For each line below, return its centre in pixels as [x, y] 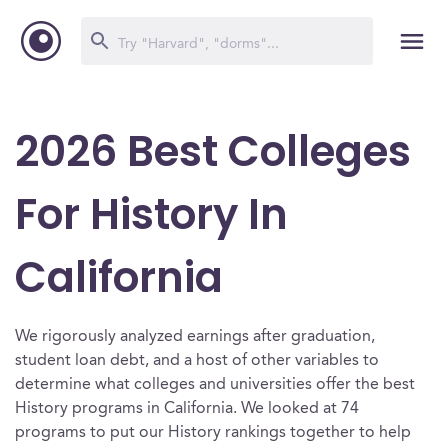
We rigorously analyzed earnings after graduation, [195, 337]
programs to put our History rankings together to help [213, 433]
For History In [151, 214]
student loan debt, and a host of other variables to [197, 361]
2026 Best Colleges [213, 151]
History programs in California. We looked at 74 [187, 409]
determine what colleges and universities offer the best [215, 385]
